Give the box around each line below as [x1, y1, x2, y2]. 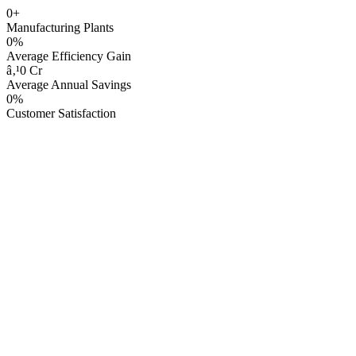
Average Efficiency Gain [6, 49, 131, 63]
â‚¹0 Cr [6, 64, 42, 77]
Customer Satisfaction [6, 106, 116, 120]
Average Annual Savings [6, 78, 131, 91]
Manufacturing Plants [6, 21, 114, 34]
